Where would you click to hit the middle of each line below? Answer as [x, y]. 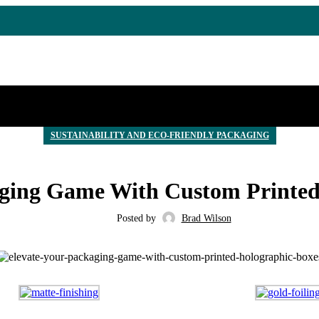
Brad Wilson [206, 218]
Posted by [136, 218]
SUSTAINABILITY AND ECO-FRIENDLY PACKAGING [159, 136]
